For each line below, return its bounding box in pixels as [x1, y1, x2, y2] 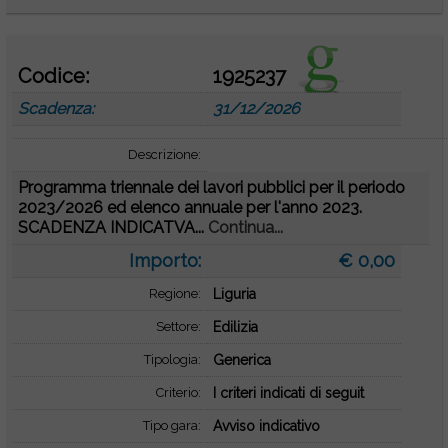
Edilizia [212, 319, 258, 335]
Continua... [208, 218, 284, 237]
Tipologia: [143, 352, 201, 367]
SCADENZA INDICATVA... [18, 218, 209, 237]
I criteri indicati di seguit [212, 385, 364, 401]
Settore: [155, 319, 201, 334]
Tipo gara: [142, 418, 201, 433]
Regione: [148, 286, 201, 301]
